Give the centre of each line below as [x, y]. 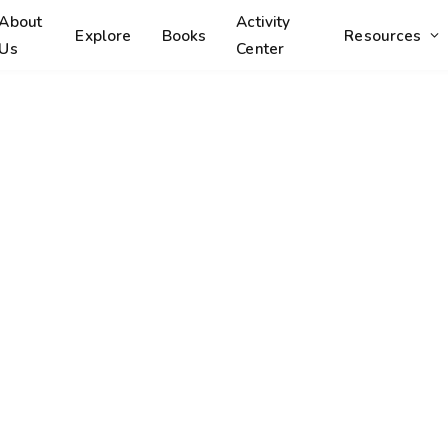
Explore [103, 35]
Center [260, 48]
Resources [383, 35]
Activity [263, 21]
